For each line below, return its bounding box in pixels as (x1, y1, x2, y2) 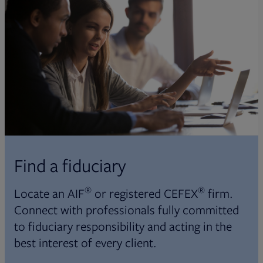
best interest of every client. (14, 234, 157, 251)
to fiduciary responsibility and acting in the (14, 217, 232, 234)
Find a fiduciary (14, 153, 126, 177)
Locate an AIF (14, 184, 85, 201)
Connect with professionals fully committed (14, 201, 239, 218)
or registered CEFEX (92, 184, 198, 201)
